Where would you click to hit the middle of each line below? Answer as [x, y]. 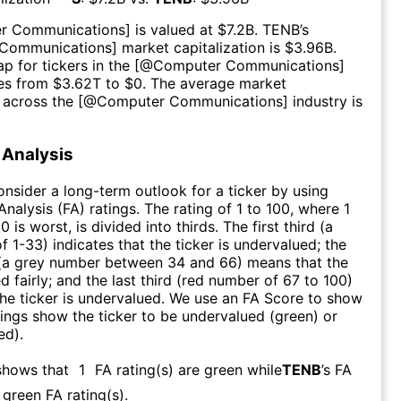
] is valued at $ [176, 29]
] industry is [323, 101]
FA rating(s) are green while [188, 369]
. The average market [214, 83]
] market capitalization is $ [203, 47]
